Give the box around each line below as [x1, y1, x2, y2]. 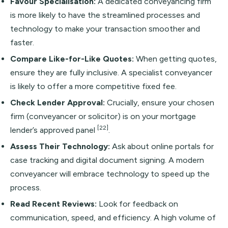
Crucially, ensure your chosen [105, 98, 214, 107]
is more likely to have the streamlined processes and [10, 10, 200, 20]
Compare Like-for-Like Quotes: [10, 54, 134, 64]
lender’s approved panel [10, 125, 97, 135]
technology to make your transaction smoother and [10, 24, 200, 34]
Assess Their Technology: [10, 141, 110, 151]
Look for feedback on [97, 199, 178, 209]
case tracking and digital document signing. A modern [10, 155, 204, 165]
